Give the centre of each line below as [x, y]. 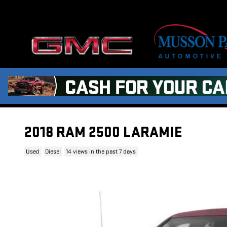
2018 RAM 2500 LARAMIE [103, 133]
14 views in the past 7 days [101, 152]
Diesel [53, 152]
